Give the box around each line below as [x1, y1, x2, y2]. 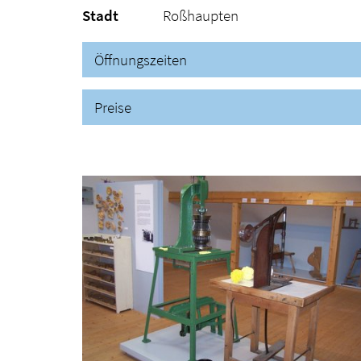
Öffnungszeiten [94, 49, 187, 69]
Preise [94, 97, 131, 117]
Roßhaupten [163, 5, 239, 25]
